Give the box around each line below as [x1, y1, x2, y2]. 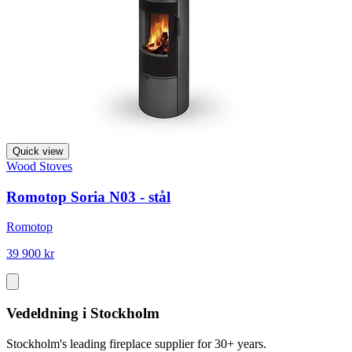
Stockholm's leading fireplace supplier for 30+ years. [6, 336, 266, 350]
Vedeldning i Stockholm [6, 305, 159, 322]
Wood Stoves [6, 159, 72, 173]
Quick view [13, 145, 63, 157]
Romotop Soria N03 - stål [6, 188, 170, 205]
